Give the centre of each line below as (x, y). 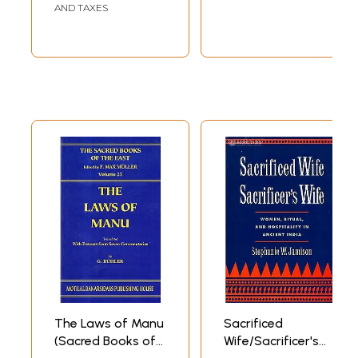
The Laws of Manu (109, 324)
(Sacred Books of (105, 341)
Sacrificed (253, 324)
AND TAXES (81, 8)
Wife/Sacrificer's (271, 341)
